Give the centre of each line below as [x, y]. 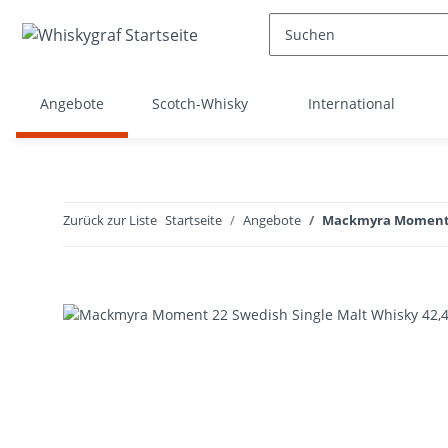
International [351, 103]
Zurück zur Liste [110, 220]
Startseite [193, 220]
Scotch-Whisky [200, 103]
